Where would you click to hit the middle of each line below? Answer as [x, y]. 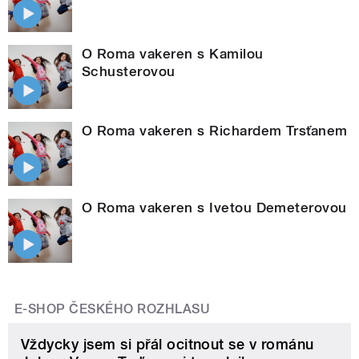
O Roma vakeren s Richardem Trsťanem [215, 131]
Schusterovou [129, 72]
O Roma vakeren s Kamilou [173, 54]
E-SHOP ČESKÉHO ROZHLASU [113, 309]
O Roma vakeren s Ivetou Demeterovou [214, 208]
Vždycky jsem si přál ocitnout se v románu [167, 345]
